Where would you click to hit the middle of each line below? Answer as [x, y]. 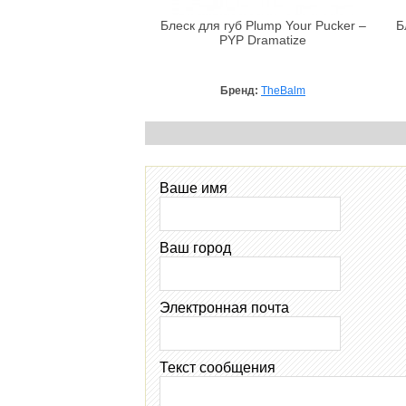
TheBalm [283, 90]
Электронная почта [224, 307]
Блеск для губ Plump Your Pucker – [263, 25]
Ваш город [195, 247]
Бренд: [241, 90]
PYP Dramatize [263, 40]
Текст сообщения [217, 367]
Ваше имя [193, 188]
